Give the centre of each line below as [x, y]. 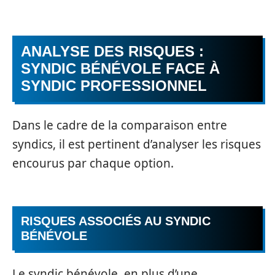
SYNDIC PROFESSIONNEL [114, 86]
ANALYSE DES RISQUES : [112, 51]
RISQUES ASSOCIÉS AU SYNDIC [116, 221]
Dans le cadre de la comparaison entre [120, 125]
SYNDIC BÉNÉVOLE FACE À [120, 68]
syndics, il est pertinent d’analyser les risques [137, 144]
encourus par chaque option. [93, 163]
